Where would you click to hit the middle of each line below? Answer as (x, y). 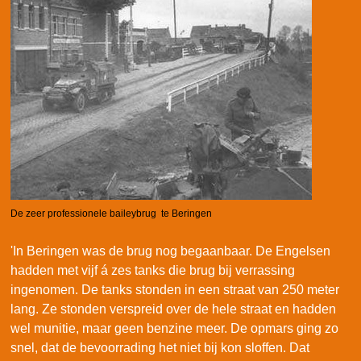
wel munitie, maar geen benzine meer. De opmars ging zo (174, 329)
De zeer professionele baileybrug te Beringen (111, 214)
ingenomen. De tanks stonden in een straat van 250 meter (175, 290)
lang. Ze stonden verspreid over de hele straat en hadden (173, 309)
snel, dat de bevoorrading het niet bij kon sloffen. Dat (160, 348)
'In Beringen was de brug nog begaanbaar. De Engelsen (170, 251)
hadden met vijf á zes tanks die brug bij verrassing (153, 271)
